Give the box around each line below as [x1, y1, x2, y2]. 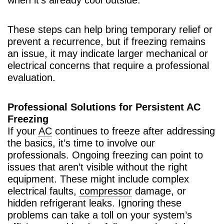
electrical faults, [7, 185, 79, 196]
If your [7, 125, 38, 136]
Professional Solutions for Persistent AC [7, 101, 200, 112]
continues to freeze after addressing [52, 125, 215, 136]
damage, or [132, 185, 186, 196]
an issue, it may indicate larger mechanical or [7, 47, 208, 59]
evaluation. [7, 71, 55, 83]
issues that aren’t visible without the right [7, 161, 187, 172]
